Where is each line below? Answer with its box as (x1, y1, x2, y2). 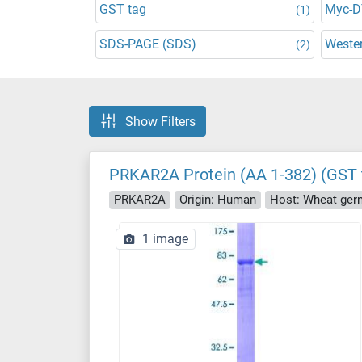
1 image (142, 230, 188, 246)
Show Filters (125, 113, 196, 129)
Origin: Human (179, 192, 256, 207)
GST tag (99, 2, 146, 17)
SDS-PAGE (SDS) (99, 36, 196, 52)
